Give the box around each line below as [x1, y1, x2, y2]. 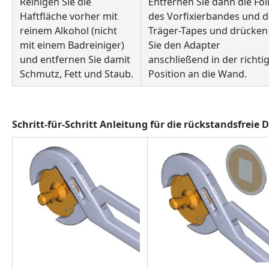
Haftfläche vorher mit [20, 10, 118, 23]
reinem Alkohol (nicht [20, 24, 117, 37]
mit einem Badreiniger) [20, 38, 124, 52]
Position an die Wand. [148, 67, 247, 80]
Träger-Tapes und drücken [148, 24, 268, 37]
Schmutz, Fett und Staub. [20, 67, 133, 80]
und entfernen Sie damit [20, 53, 130, 66]
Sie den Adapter [148, 38, 220, 52]
